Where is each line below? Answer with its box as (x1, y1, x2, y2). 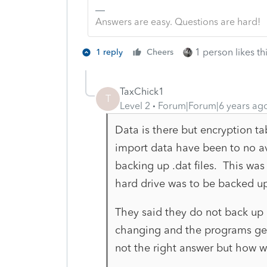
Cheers (147, 46, 173, 57)
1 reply (96, 46, 123, 57)
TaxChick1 (120, 85, 164, 97)
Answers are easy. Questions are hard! (95, 15, 260, 27)
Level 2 (120, 100, 150, 111)
